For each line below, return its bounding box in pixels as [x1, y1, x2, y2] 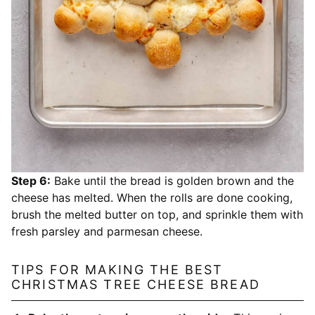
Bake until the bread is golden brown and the [51, 174, 294, 188]
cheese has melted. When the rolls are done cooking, [11, 191, 292, 205]
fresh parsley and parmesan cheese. [11, 224, 202, 239]
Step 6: [11, 174, 51, 188]
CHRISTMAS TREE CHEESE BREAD [11, 277, 260, 292]
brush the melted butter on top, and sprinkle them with [11, 207, 303, 222]
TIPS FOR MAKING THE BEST [11, 262, 224, 278]
